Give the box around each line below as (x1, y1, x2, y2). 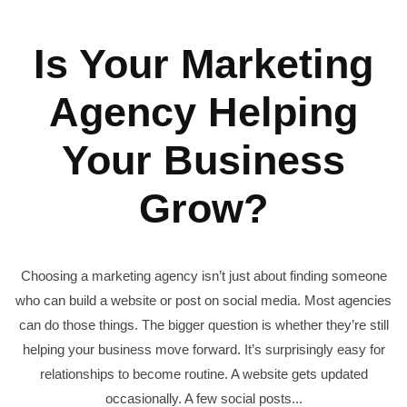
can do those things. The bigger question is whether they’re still (18, 317, 389, 333)
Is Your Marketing (34, 41, 373, 87)
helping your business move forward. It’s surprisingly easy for (22, 342, 385, 358)
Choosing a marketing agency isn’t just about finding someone (20, 268, 387, 284)
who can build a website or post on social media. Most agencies (15, 293, 392, 309)
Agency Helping (49, 89, 358, 135)
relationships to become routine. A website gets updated (39, 366, 368, 382)
